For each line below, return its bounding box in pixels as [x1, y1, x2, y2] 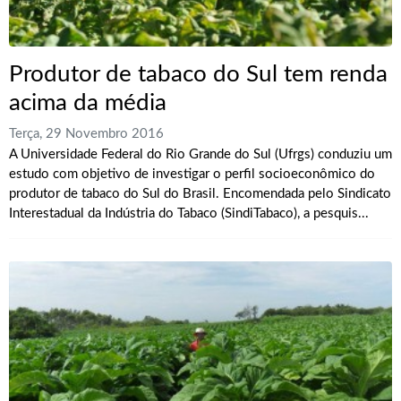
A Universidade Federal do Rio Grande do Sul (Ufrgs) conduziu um [9, 147, 392, 161]
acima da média [9, 91, 166, 115]
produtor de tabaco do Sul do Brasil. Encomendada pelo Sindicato [9, 186, 391, 200]
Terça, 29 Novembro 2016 [9, 126, 164, 141]
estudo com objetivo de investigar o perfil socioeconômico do [9, 166, 375, 181]
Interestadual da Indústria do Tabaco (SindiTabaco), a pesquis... [9, 206, 369, 220]
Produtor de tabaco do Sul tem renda [9, 63, 388, 87]
